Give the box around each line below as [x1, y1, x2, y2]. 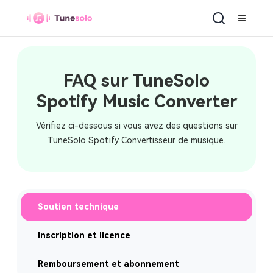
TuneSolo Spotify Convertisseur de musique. [48, 135, 225, 145]
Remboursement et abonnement [38, 259, 179, 269]
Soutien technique [38, 202, 119, 211]
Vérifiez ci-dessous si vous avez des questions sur [35, 121, 238, 130]
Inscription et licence [38, 230, 130, 240]
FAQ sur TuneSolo [63, 71, 210, 91]
